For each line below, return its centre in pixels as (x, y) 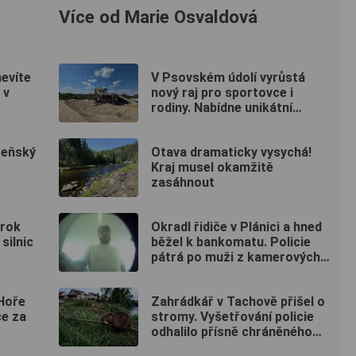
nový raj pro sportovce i (222, 93)
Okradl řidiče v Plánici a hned (236, 227)
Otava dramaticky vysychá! (231, 153)
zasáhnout (183, 183)
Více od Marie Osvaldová (158, 16)
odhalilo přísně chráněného (232, 332)
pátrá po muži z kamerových (236, 257)
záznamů (178, 273)
